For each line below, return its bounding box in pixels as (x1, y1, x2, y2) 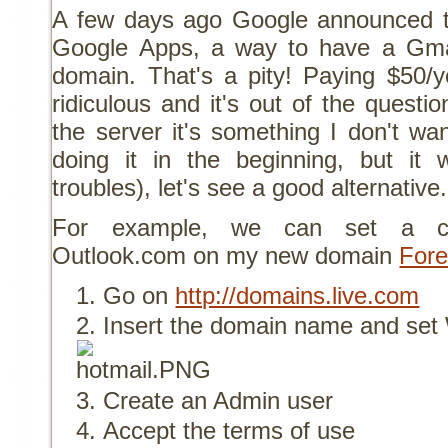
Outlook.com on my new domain (52, 241, 400, 269)
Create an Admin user (103, 386, 334, 414)
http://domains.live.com (175, 281, 420, 309)
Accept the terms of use (103, 416, 356, 444)
